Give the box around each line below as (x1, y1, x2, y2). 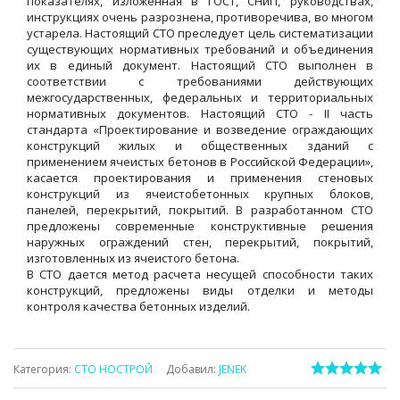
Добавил (166, 362, 213, 378)
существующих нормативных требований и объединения (27, 41, 373, 58)
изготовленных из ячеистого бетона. (27, 250, 239, 267)
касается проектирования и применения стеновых (27, 170, 373, 187)
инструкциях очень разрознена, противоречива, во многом (27, 9, 373, 26)
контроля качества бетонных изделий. (27, 298, 250, 315)
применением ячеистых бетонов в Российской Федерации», (27, 154, 373, 171)
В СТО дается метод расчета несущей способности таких (27, 266, 373, 283)
